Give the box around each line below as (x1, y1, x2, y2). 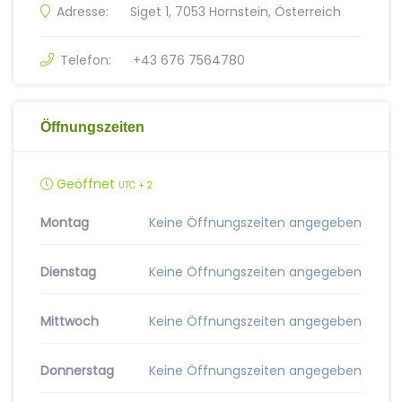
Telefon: (60, 51, 111, 69)
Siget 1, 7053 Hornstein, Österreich (130, 3, 341, 21)
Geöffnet (53, 175, 118, 193)
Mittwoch (40, 312, 99, 330)
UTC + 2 (118, 179, 153, 191)
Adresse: (57, 3, 109, 21)
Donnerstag (40, 362, 114, 380)
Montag (40, 214, 89, 232)
